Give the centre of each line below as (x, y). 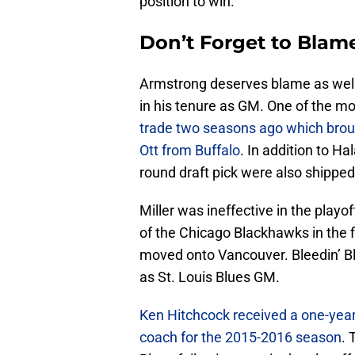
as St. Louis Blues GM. (210, 277)
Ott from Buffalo (190, 151)
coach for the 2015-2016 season (240, 338)
